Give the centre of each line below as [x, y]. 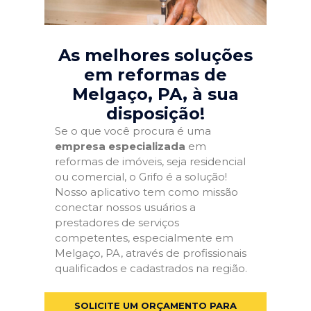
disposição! [155, 114]
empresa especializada [120, 146]
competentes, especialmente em [144, 238]
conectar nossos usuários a [125, 207]
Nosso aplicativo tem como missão [146, 192]
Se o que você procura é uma [133, 131]
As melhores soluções [155, 55]
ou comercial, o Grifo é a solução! [141, 177]
